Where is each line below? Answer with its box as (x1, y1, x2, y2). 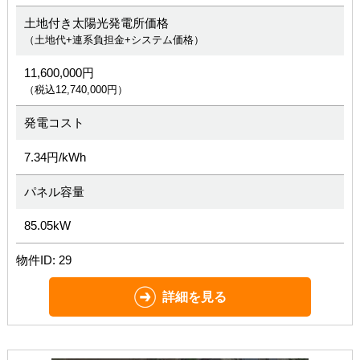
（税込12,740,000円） (23, 84, 128, 96)
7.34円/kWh (23, 150, 86, 164)
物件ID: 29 (15, 253, 72, 267)
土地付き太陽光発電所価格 (23, 16, 169, 30)
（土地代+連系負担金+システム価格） (23, 34, 204, 46)
